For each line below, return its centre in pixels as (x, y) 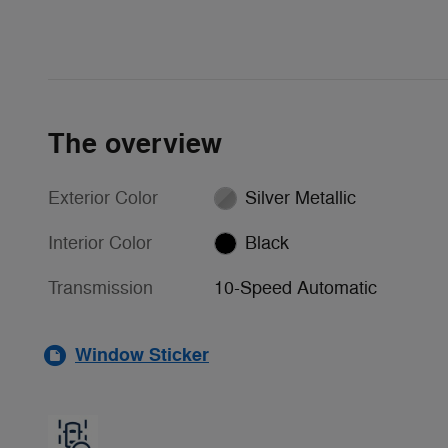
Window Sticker (142, 354)
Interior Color (100, 242)
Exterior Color (103, 197)
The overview (135, 144)
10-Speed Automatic (295, 287)
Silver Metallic (300, 197)
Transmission (100, 287)
